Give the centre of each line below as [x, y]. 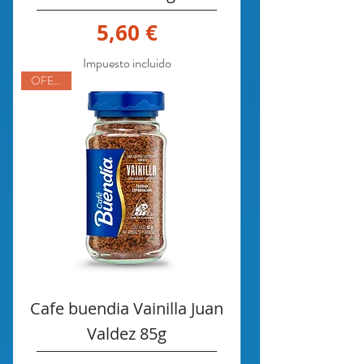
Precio [158, 32]
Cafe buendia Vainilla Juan [127, 309]
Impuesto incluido [127, 63]
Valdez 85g [127, 334]
